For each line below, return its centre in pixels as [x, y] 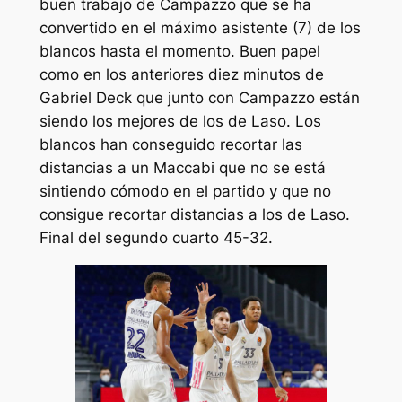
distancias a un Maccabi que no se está [182, 167]
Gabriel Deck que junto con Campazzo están [199, 97]
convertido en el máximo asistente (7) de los [200, 27]
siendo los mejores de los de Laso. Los [180, 121]
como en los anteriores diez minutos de [181, 74]
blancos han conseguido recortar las [170, 144]
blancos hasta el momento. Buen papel [179, 51]
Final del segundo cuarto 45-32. [156, 237]
